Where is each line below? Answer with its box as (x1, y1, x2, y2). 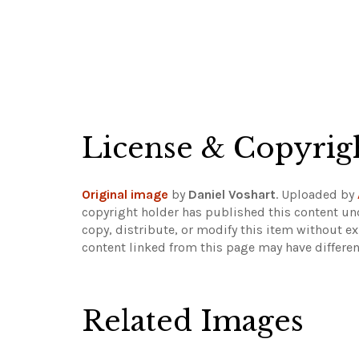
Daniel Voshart (188, 187, 276, 202)
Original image (82, 187, 168, 202)
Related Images (82, 304, 304, 338)
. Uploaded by (276, 187, 357, 202)
